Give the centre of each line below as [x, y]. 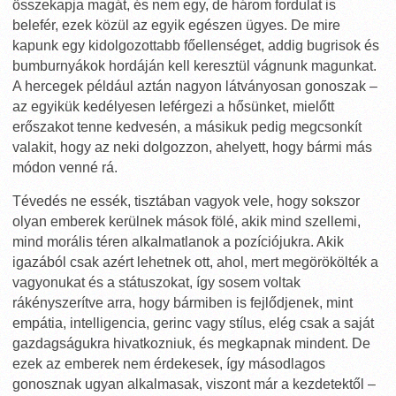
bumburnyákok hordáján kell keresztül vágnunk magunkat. [194, 66]
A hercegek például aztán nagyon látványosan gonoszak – [195, 86]
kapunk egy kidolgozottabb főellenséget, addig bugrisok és [196, 46]
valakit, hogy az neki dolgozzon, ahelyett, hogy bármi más [192, 147]
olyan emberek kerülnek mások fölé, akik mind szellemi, [187, 221]
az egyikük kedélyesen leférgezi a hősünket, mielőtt [173, 107]
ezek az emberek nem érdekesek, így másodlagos [169, 364]
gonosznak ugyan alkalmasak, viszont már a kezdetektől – [194, 384]
